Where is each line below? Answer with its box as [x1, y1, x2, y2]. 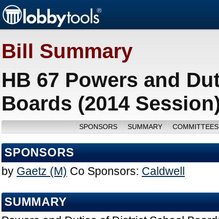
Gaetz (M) [17, 165, 67, 178]
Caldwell [142, 165, 185, 178]
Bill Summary [1, 40, 132, 63]
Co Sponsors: [70, 165, 139, 178]
